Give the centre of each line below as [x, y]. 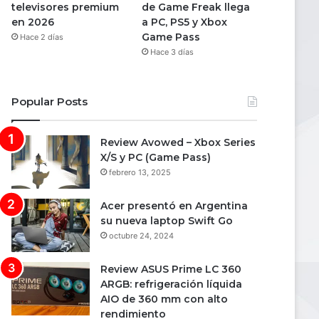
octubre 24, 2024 [141, 235]
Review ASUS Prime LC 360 [171, 269]
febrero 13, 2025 [140, 172]
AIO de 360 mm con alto [164, 299]
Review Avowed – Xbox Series [178, 142]
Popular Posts [49, 101]
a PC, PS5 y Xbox [184, 22]
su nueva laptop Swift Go [167, 220]
